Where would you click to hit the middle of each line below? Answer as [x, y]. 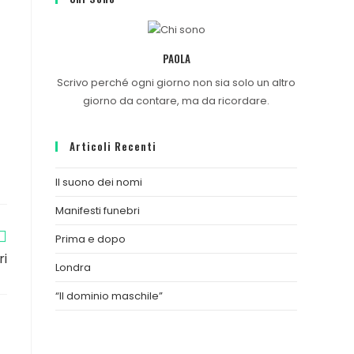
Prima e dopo [90, 239]
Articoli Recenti [113, 147]
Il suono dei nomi [99, 183]
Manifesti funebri [98, 211]
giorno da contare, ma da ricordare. [176, 101]
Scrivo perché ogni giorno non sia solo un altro [176, 83]
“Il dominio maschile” [109, 296]
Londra [73, 268]
